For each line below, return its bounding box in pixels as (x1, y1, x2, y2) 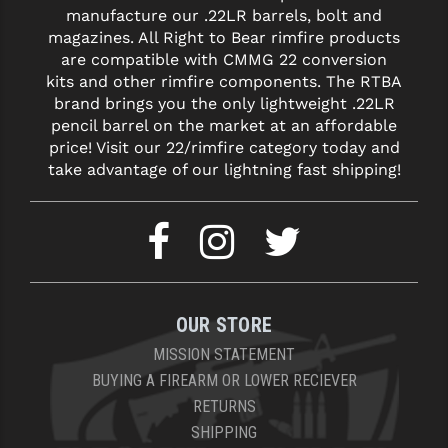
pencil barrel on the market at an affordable (51, 116, 397, 136)
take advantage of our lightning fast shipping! (47, 160, 401, 180)
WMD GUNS (14, 69, 93, 89)
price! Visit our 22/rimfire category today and (48, 138, 400, 158)
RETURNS (192, 397, 256, 417)
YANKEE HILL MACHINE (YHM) (14, 29, 221, 49)
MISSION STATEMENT (153, 345, 295, 365)
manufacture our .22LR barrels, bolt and (66, 6, 382, 26)
